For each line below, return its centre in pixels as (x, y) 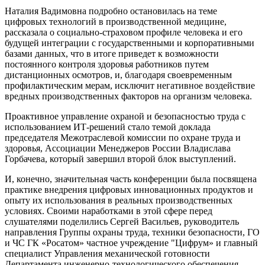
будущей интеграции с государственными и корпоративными (130, 43)
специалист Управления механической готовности (107, 254)
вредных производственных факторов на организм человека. (128, 96)
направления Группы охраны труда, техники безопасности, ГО (132, 232)
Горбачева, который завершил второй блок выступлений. (120, 159)
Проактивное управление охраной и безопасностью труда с (125, 117)
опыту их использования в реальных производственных (119, 201)
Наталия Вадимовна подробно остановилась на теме (111, 11)
